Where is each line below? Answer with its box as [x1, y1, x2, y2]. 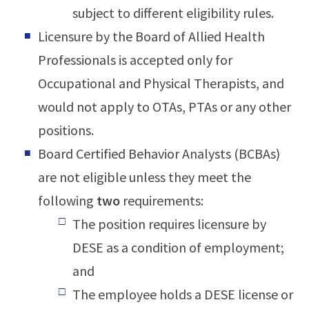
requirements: [120, 192, 203, 210]
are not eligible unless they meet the [38, 168, 251, 186]
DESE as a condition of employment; [72, 239, 284, 257]
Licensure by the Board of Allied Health [38, 28, 265, 46]
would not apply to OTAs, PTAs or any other [38, 98, 291, 116]
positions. [38, 121, 94, 139]
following [38, 192, 97, 210]
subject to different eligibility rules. [72, 4, 274, 22]
